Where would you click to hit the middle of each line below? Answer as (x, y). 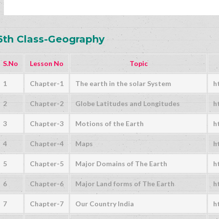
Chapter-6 (47, 184)
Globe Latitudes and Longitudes (128, 104)
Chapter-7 (47, 204)
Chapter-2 (47, 104)
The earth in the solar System (123, 84)
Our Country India (105, 204)
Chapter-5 (47, 164)
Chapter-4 (47, 144)
